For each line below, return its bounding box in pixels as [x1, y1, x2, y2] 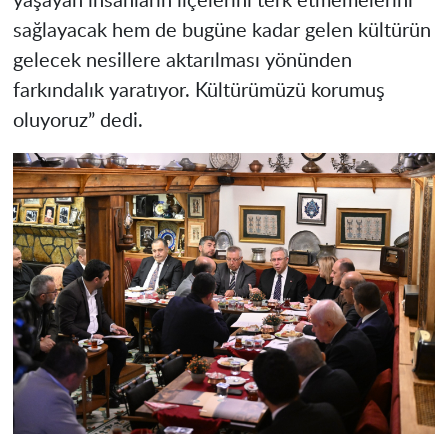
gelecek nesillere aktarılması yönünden [12, 51, 352, 72]
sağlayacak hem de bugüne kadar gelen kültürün [12, 21, 431, 42]
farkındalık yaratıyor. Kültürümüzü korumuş [12, 81, 385, 102]
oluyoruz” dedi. [12, 111, 143, 132]
